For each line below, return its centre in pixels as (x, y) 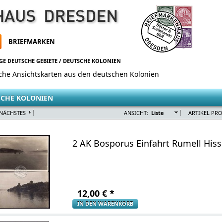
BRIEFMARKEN (32, 42)
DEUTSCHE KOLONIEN (92, 61)
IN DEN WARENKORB (105, 203)
